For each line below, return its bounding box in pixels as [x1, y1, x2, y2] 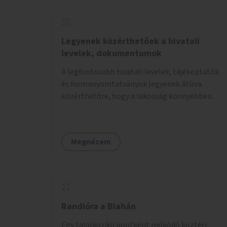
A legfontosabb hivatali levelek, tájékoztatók [61, 66, 219, 78]
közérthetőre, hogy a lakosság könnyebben [61, 90, 212, 102]
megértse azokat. [61, 102, 123, 114]
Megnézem [71, 136, 111, 147]
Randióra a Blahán [61, 200, 136, 213]
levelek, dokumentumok [61, 47, 162, 60]
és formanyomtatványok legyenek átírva [61, 78, 202, 90]
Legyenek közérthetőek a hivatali [61, 34, 200, 48]
